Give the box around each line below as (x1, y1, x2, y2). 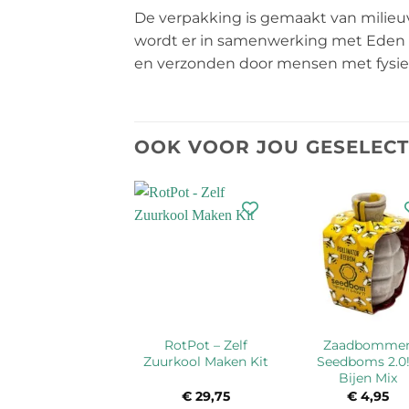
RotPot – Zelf (164, 336, 248, 353)
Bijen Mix (339, 369, 398, 386)
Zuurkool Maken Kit (143, 352, 269, 370)
